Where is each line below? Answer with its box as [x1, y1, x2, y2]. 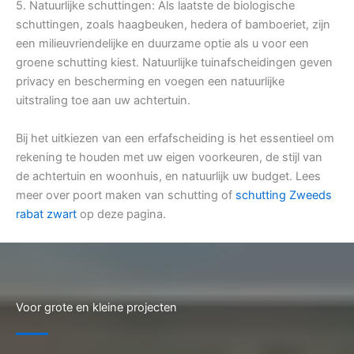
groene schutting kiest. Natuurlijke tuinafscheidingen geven [16, 55, 333, 70]
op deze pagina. [77, 207, 166, 222]
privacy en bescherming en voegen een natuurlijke [16, 74, 284, 89]
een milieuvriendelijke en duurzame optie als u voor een [16, 36, 309, 51]
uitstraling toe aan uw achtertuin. [16, 93, 190, 108]
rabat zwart [16, 207, 77, 222]
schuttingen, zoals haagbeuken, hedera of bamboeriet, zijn [16, 17, 330, 32]
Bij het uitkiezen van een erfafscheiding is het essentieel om [16, 131, 334, 146]
